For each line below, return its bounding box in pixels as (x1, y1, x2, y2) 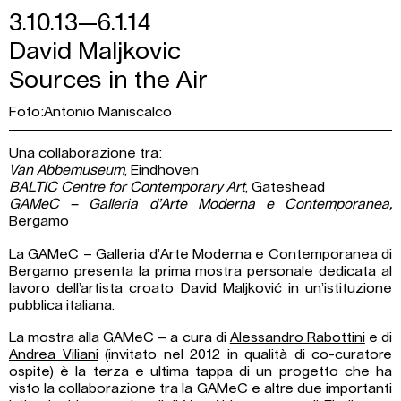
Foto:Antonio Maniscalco (9, 105, 172, 119)
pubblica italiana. (9, 297, 115, 312)
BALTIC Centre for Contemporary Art (9, 179, 245, 194)
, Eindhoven (124, 162, 199, 177)
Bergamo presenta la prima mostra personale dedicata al (9, 263, 392, 278)
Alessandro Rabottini (229, 330, 365, 346)
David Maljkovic (9, 39, 181, 64)
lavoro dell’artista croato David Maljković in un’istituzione (9, 280, 392, 295)
